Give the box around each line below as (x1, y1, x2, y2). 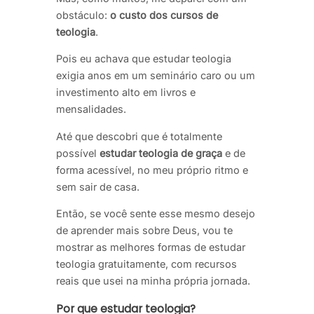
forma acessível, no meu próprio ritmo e (56, 163, 248, 176)
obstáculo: (56, 8, 110, 21)
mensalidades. (56, 103, 126, 116)
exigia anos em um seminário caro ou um (56, 69, 255, 82)
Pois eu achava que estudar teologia (56, 53, 231, 65)
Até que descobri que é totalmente (56, 130, 222, 142)
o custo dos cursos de (110, 8, 218, 21)
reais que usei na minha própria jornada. (56, 275, 250, 287)
